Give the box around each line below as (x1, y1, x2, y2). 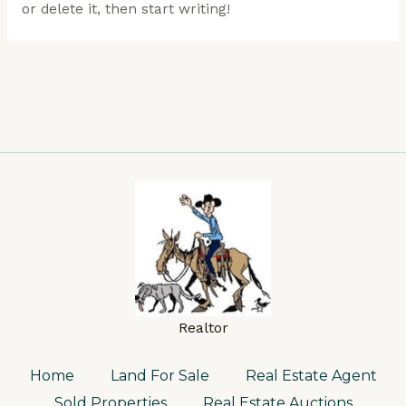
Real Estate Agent (245, 367, 377, 384)
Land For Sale (110, 367, 209, 384)
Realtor (178, 319, 228, 336)
